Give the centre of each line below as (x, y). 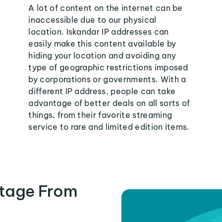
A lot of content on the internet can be (106, 8)
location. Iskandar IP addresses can (99, 32)
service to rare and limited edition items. (109, 127)
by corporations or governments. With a (107, 79)
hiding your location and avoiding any (102, 55)
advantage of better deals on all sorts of (109, 103)
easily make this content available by (102, 44)
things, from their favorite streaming (100, 115)
